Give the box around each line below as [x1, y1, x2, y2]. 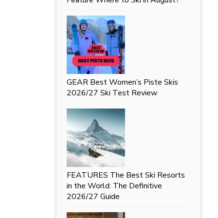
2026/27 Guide [66, 191, 120, 202]
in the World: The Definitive [66, 180, 162, 191]
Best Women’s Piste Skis [90, 76, 178, 88]
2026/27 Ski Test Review [66, 87, 157, 98]
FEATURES [66, 169, 108, 181]
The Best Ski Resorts [109, 169, 185, 181]
